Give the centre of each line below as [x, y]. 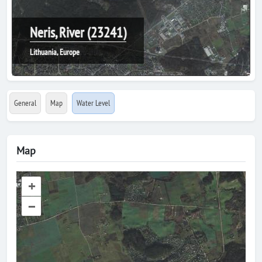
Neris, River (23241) [78, 32]
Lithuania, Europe [55, 52]
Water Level [93, 103]
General [25, 103]
